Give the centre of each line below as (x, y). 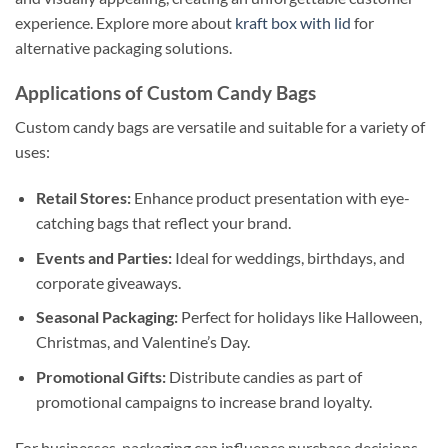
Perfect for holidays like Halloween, (299, 317)
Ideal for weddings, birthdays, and (288, 257)
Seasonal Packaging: (106, 317)
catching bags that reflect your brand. (163, 222)
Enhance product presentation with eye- (270, 197)
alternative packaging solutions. (123, 47)
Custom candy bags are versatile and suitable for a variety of (220, 127)
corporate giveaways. (108, 282)
